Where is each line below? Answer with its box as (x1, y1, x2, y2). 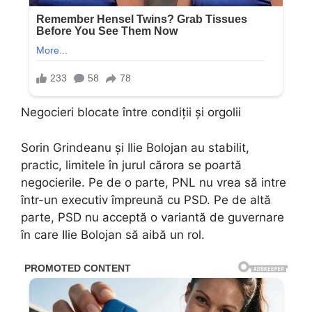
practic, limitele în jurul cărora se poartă (21, 157, 242, 172)
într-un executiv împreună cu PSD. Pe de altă (21, 192, 271, 207)
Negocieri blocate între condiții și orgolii (21, 105, 241, 120)
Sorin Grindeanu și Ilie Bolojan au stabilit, (21, 140, 249, 155)
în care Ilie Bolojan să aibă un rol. (21, 227, 205, 242)
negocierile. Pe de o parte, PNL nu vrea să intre (21, 175, 286, 189)
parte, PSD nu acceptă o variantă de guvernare (21, 210, 284, 224)
